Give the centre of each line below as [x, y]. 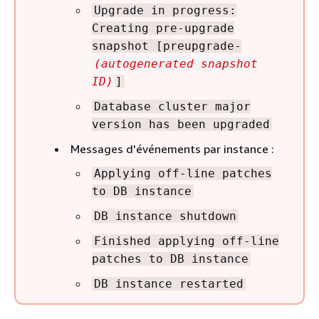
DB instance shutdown [165, 216]
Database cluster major [172, 106]
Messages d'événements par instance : [172, 148]
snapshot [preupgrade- [167, 46]
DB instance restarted [169, 283]
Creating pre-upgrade [163, 28]
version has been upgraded [181, 124]
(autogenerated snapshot [176, 63]
